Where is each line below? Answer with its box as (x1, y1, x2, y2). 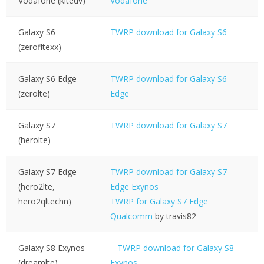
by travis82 (152, 210, 196, 222)
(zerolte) (18, 88, 50, 100)
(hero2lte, (18, 181, 55, 193)
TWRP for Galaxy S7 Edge (110, 196, 208, 207)
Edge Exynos (110, 181, 159, 193)
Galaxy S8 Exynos (18, 242, 85, 254)
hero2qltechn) (18, 196, 71, 207)
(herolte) (18, 134, 51, 146)
